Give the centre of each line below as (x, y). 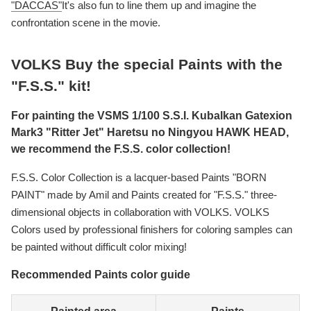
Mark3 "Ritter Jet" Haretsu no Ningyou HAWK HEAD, (150, 133)
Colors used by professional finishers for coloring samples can (152, 230)
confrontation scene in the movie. (86, 23)
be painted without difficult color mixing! (99, 247)
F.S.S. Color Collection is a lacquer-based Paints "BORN (139, 178)
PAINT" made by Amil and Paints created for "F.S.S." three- (144, 195)
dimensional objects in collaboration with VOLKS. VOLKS (140, 212)
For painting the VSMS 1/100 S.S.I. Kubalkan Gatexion (152, 116)
